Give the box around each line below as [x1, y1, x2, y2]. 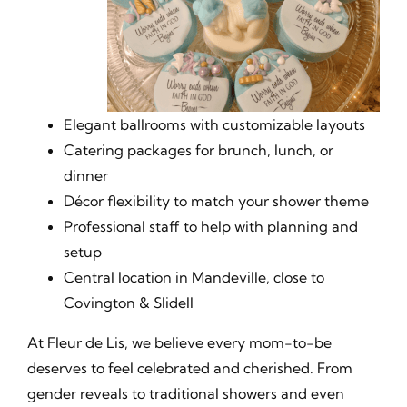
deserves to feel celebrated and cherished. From [26, 359, 352, 377]
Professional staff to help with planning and [63, 217, 358, 235]
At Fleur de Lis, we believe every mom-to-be [26, 333, 332, 352]
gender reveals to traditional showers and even [26, 384, 344, 402]
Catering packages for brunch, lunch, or [63, 141, 333, 159]
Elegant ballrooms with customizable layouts [63, 115, 365, 134]
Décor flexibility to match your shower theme [63, 192, 369, 210]
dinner [63, 166, 108, 184]
